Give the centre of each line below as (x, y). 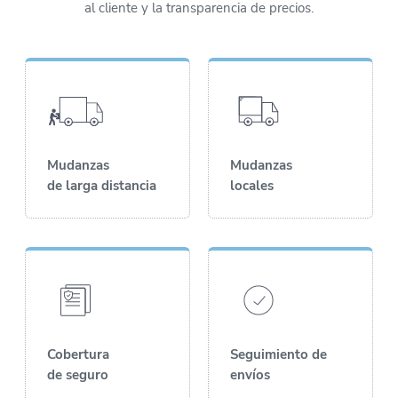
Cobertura (78, 354)
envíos (250, 374)
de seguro (78, 374)
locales (252, 185)
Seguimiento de (279, 354)
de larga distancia (102, 185)
